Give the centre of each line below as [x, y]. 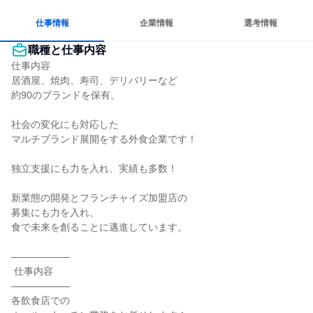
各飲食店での [41, 300]
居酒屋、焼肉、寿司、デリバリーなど [94, 80]
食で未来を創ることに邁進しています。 [99, 227]
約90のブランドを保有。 [66, 95]
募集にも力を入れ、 [55, 212]
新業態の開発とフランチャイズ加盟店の [99, 198]
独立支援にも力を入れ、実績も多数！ [94, 168]
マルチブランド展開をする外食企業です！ [104, 139]
